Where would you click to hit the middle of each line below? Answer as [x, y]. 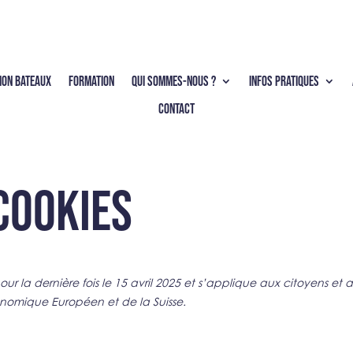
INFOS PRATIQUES [284, 81]
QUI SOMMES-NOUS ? [174, 81]
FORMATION [92, 81]
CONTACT [176, 109]
